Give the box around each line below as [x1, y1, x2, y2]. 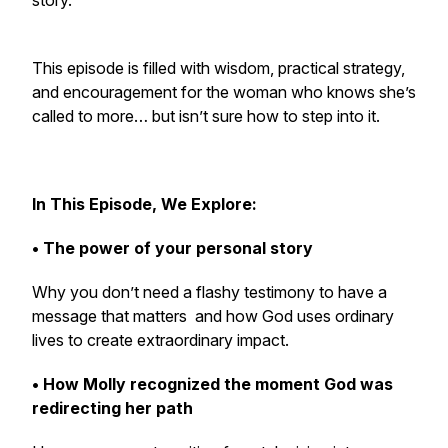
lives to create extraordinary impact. [32, 330, 289, 350]
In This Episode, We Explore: [32, 194, 257, 214]
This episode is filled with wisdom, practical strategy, [32, 58, 405, 78]
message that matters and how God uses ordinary [32, 306, 394, 326]
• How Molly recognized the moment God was [32, 374, 393, 394]
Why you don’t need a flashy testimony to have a [32, 282, 387, 302]
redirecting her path [32, 398, 193, 418]
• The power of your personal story [32, 238, 313, 258]
